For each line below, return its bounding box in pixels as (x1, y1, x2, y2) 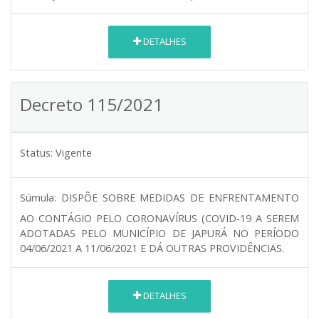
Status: (20, 145, 53, 159)
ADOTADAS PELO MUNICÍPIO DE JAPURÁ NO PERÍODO (20, 226, 299, 240)
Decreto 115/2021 (20, 92, 163, 116)
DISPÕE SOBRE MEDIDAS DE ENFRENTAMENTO (61, 190, 300, 204)
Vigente (56, 145, 92, 159)
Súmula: (20, 190, 56, 204)
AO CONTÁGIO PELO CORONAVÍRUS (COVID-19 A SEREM (20, 211, 299, 225)
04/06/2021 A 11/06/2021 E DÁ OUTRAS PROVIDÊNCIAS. (20, 241, 284, 255)
